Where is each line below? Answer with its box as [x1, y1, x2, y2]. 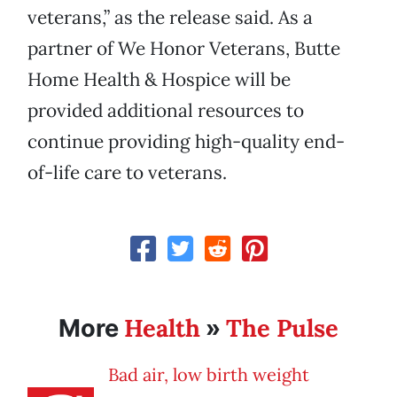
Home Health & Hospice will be [27, 67, 291, 92]
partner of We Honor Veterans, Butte [27, 36, 340, 61]
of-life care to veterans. [27, 160, 227, 185]
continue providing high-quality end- [27, 129, 345, 154]
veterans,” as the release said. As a [27, 5, 313, 30]
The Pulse [226, 313, 339, 344]
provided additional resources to [27, 98, 304, 123]
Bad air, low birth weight [108, 363, 309, 386]
